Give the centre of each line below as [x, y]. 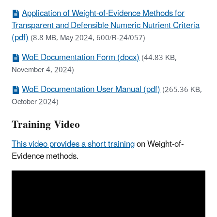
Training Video [46, 124]
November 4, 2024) [43, 70]
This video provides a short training [73, 144]
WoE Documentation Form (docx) [81, 58]
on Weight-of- [159, 144]
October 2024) [35, 102]
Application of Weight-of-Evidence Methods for [103, 14]
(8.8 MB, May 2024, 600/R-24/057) [88, 38]
